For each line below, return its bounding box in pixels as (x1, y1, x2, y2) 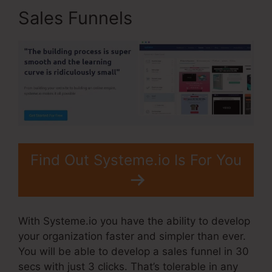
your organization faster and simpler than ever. (18, 230, 246, 243)
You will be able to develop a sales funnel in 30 (18, 245, 249, 258)
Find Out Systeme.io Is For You (30, 151, 242, 169)
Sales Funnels (18, 7, 132, 29)
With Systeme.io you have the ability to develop (18, 215, 250, 228)
